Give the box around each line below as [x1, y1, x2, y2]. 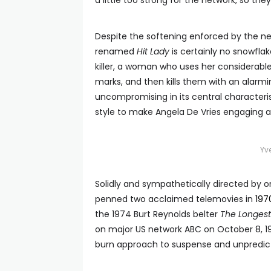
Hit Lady [137, 45, 169, 57]
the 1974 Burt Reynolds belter [95, 208, 220, 220]
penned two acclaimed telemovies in [95, 193, 255, 205]
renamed [95, 45, 137, 57]
